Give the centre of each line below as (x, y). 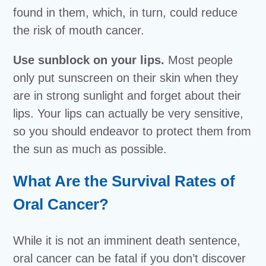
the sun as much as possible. (90, 149)
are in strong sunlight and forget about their (127, 96)
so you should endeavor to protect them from (132, 132)
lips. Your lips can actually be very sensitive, (129, 114)
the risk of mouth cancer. (79, 31)
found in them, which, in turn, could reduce (126, 13)
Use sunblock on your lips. (91, 60)
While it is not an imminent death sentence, (127, 241)
